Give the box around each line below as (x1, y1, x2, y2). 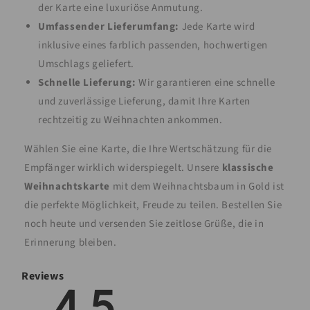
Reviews (21, 268, 64, 284)
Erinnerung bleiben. (24, 235, 117, 250)
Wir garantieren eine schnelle (136, 75, 275, 90)
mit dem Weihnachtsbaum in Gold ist (110, 179, 285, 194)
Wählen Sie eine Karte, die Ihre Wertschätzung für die (24, 141, 272, 156)
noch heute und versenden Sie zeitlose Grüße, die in (24, 216, 264, 231)
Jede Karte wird (179, 19, 255, 34)
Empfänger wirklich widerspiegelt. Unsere (24, 160, 222, 175)
